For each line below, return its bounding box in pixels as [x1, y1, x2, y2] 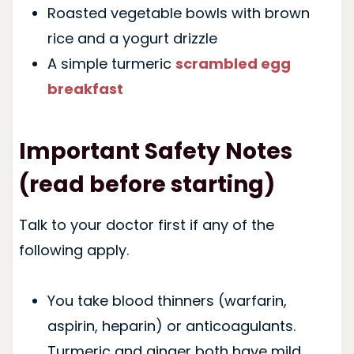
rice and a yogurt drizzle [47, 28, 217, 48]
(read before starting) [18, 168, 275, 200]
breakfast [47, 78, 123, 99]
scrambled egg [175, 53, 291, 73]
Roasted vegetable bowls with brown [47, 2, 310, 23]
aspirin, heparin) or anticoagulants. [47, 315, 296, 336]
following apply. [18, 239, 129, 260]
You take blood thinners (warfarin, [47, 290, 287, 311]
